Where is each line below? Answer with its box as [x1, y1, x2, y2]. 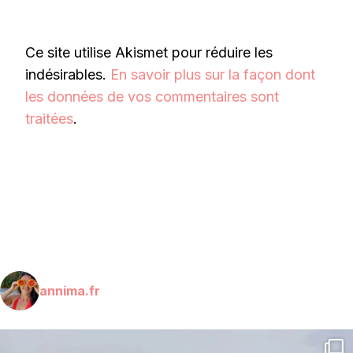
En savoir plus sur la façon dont [110, 65, 315, 83]
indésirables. [25, 65, 110, 83]
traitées [25, 110, 73, 127]
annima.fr [39, 282, 100, 299]
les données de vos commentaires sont [25, 87, 279, 105]
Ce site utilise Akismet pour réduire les [25, 43, 273, 61]
